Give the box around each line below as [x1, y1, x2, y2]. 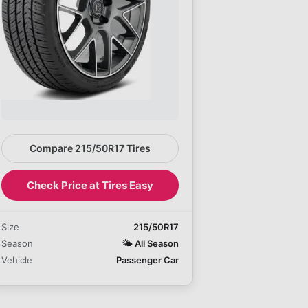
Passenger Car [116, 254, 179, 265]
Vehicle [1, 254, 32, 265]
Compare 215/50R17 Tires [30, 142, 151, 154]
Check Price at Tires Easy [27, 178, 153, 192]
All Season [135, 237, 179, 249]
